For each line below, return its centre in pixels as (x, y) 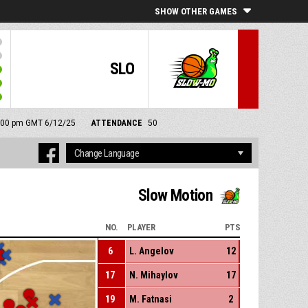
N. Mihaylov (153, 275)
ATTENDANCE (117, 123)
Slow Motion (175, 196)
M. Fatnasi (150, 299)
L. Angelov (151, 251)
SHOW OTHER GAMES (196, 11)
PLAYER (141, 228)
